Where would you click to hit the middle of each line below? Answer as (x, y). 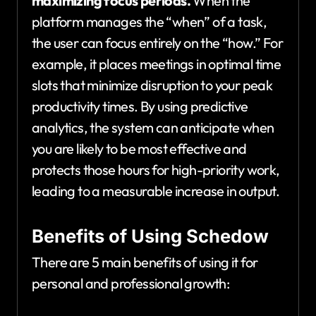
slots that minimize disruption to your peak (152, 85)
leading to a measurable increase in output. (156, 190)
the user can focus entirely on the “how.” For (157, 42)
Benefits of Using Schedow (150, 236)
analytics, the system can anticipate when (153, 127)
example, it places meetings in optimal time (157, 63)
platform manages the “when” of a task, (150, 21)
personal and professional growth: (131, 284)
